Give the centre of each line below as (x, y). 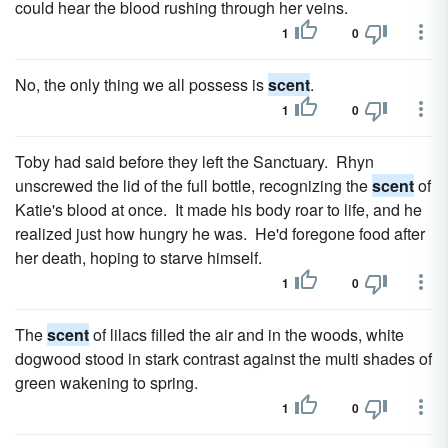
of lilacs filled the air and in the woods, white (246, 334)
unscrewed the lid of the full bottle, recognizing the (193, 185)
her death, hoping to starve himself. (138, 257)
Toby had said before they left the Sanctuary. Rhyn (194, 161)
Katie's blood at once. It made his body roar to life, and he (218, 209)
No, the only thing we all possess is (141, 84)
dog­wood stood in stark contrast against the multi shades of (223, 358)
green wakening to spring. (106, 382)
